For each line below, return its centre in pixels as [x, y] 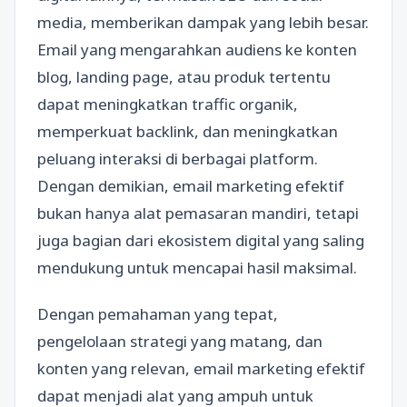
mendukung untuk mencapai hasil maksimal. [197, 268]
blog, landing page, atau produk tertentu [184, 77]
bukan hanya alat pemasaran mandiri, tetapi [198, 213]
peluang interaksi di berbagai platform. [178, 159]
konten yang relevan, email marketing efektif [201, 369]
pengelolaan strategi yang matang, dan [180, 342]
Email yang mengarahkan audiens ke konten [197, 50]
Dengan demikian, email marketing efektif [191, 186]
